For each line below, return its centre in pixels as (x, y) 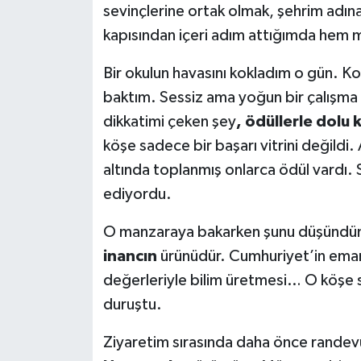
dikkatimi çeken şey (169, 121)
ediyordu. (137, 194)
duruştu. (132, 304)
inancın (130, 256)
